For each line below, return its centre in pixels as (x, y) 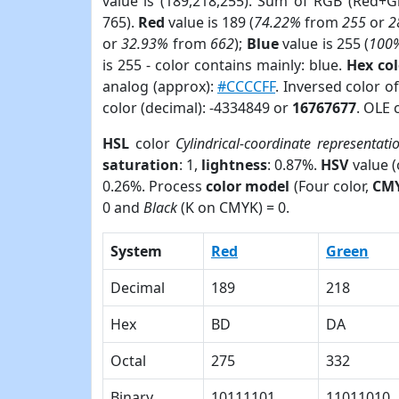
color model (248, 186)
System (136, 251)
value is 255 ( (324, 44)
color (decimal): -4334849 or (197, 108)
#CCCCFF (247, 86)
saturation (141, 165)
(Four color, (331, 186)
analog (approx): (160, 86)
